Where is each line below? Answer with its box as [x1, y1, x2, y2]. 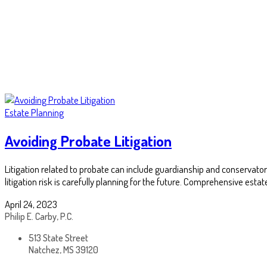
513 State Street [29, 232, 88, 244]
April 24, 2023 [5, 198, 57, 211]
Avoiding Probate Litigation [5, 131, 172, 150]
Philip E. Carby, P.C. [5, 210, 73, 223]
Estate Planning [5, 105, 64, 119]
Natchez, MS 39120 [29, 244, 98, 256]
